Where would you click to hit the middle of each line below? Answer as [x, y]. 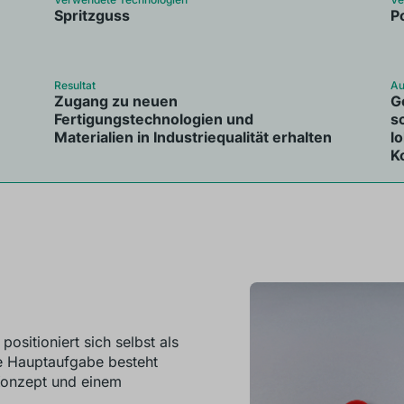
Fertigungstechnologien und [154, 119]
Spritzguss [92, 15]
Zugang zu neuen [116, 101]
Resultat [75, 85]
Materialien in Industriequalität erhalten [193, 137]
